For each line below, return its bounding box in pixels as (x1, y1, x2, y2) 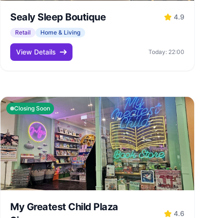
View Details (16, 48, 56, 56)
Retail (15, 29, 31, 36)
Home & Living (40, 29, 80, 36)
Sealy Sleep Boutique (10, 11, 106, 23)
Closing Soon (14, 105, 50, 112)
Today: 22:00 (148, 48, 184, 55)
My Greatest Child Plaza (10, 201, 118, 213)
